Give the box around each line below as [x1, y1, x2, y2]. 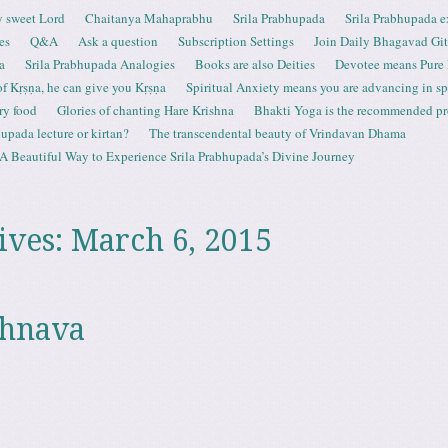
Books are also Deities [195, 55, 315, 73]
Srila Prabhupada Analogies [25, 55, 175, 73]
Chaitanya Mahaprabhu [85, 9, 213, 27]
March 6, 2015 [70, 223, 272, 258]
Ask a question [78, 32, 158, 50]
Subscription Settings [178, 32, 294, 50]
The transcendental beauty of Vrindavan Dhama [149, 124, 406, 142]
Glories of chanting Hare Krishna [57, 101, 234, 119]
